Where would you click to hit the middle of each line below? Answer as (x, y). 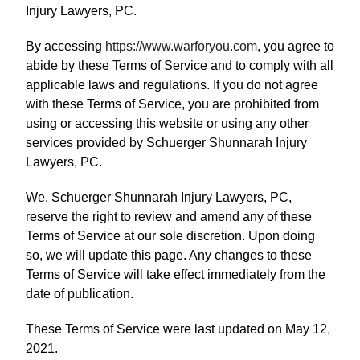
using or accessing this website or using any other (167, 123)
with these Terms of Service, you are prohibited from (172, 104)
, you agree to (296, 46)
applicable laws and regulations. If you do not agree (172, 85)
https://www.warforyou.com (181, 46)
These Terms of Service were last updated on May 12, (178, 329)
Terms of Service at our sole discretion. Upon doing (170, 236)
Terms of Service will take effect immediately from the (176, 274)
